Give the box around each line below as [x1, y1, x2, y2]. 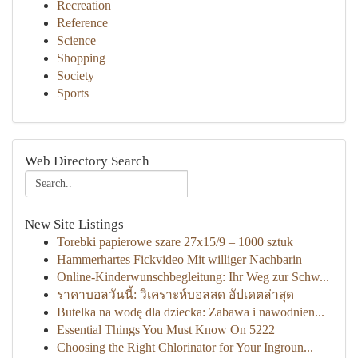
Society [57, 69, 94, 82]
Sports [57, 86, 89, 100]
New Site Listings [25, 217, 124, 232]
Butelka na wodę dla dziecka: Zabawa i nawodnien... [57, 305, 324, 319]
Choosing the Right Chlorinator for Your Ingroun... [57, 340, 313, 354]
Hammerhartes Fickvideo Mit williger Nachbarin [57, 253, 302, 266]
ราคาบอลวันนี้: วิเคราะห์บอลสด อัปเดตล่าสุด [57, 288, 294, 301]
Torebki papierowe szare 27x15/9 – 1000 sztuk [57, 235, 293, 249]
